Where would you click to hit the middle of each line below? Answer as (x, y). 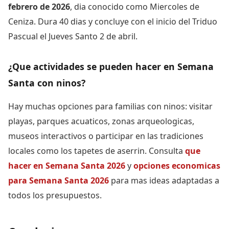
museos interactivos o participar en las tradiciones (106, 136)
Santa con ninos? (47, 83)
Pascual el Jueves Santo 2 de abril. (73, 36)
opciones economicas (177, 165)
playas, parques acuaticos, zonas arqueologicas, (101, 121)
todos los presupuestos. (55, 195)
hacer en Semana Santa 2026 (67, 165)
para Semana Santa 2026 (59, 180)
